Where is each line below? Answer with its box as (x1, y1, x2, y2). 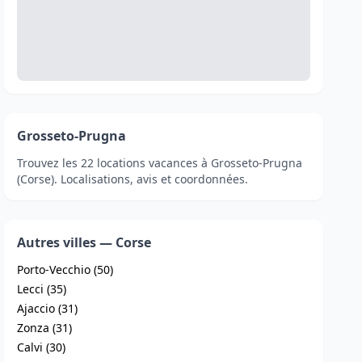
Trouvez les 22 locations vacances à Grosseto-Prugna (17, 155, 303, 170)
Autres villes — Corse (17, 234, 152, 251)
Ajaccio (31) (17, 301, 78, 316)
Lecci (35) (17, 281, 67, 297)
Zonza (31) (17, 320, 73, 335)
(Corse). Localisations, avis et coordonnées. (17, 171, 249, 187)
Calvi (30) (17, 339, 66, 355)
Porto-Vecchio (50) (17, 262, 114, 277)
